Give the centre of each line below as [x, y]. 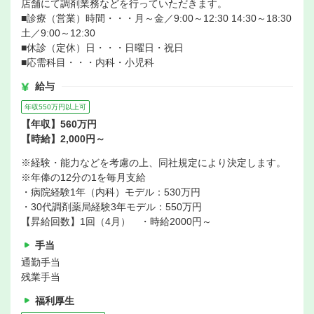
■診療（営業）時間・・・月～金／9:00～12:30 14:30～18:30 [156, 19]
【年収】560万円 [59, 124]
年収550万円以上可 [55, 107]
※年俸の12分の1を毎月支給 [83, 178]
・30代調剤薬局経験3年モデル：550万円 [111, 207]
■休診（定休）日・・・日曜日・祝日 [102, 48]
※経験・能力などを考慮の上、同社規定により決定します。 [153, 163]
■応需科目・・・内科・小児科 [88, 63]
